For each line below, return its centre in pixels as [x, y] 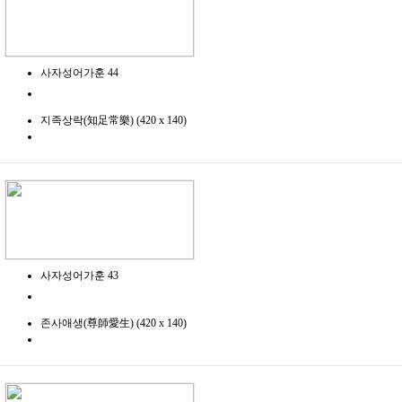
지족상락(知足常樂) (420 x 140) [114, 121]
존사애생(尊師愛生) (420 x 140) [114, 323]
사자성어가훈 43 [79, 276]
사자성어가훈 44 [79, 73]
